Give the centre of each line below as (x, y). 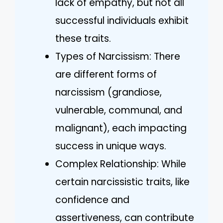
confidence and (92, 200)
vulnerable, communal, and (119, 110)
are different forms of (106, 74)
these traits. (83, 38)
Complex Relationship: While (121, 164)
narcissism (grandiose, (109, 92)
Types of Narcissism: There (118, 56)
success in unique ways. (111, 146)
